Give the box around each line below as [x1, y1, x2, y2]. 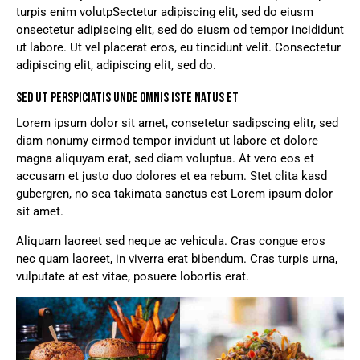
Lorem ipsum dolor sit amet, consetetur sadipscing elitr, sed [16, 115, 338, 130]
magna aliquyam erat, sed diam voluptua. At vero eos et [16, 150, 314, 166]
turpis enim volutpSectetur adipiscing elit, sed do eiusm [16, 4, 313, 19]
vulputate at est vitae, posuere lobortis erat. [16, 268, 249, 284]
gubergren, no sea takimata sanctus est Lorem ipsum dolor [16, 186, 333, 201]
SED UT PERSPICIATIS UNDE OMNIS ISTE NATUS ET [16, 89, 239, 106]
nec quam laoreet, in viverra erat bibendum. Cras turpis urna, [16, 251, 337, 266]
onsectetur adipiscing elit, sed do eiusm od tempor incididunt [16, 22, 344, 37]
